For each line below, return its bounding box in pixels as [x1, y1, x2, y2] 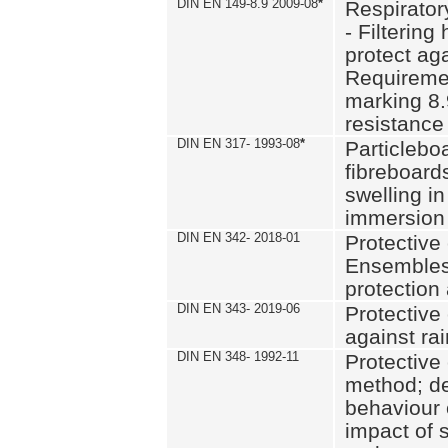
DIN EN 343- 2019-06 [177, 301, 300, 316]
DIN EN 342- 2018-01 [177, 230, 300, 245]
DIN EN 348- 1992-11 [177, 349, 299, 364]
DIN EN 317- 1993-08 [177, 136, 300, 151]
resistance [345, 112, 444, 135]
